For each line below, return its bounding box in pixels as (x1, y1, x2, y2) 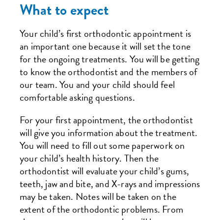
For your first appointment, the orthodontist (20, 112, 193, 127)
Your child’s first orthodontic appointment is (20, 26, 192, 41)
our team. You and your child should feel (20, 77, 175, 92)
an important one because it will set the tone (20, 39, 191, 54)
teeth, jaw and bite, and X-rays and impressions (20, 176, 200, 191)
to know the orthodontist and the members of (20, 64, 197, 79)
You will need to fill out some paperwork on (20, 138, 185, 153)
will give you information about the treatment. (20, 125, 198, 140)
